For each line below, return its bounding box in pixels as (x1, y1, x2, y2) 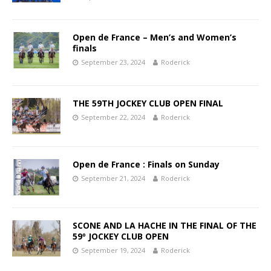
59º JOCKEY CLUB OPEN (73, 230, 169, 242)
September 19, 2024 (81, 245, 145, 255)
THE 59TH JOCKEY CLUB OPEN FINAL (73, 97, 223, 109)
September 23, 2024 (81, 57, 145, 67)
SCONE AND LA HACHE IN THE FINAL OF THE (73, 219, 256, 231)
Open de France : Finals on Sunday (73, 158, 220, 170)
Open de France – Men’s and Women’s (73, 31, 237, 43)
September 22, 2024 (81, 112, 145, 122)
